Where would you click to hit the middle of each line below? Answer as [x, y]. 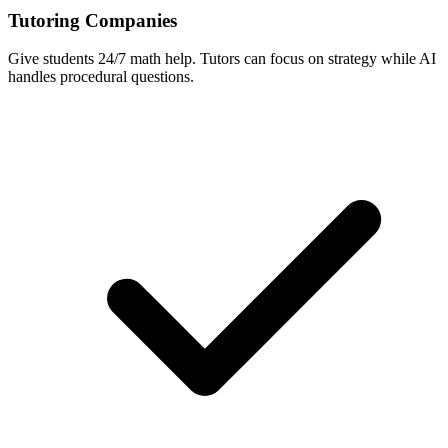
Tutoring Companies [92, 20]
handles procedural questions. [101, 77]
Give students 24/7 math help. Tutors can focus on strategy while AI [222, 59]
